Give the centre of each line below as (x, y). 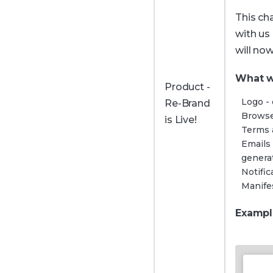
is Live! (181, 120)
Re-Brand (187, 103)
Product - (187, 87)
